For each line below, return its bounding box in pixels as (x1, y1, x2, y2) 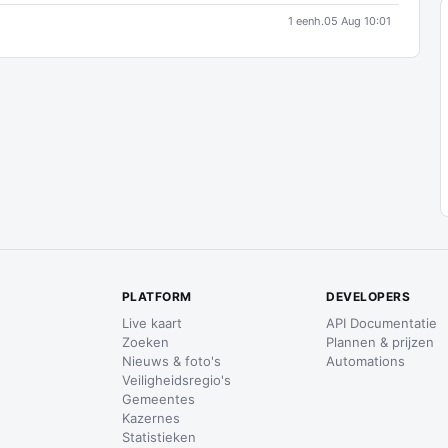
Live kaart (121, 315, 182, 331)
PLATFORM (121, 289, 192, 304)
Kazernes (121, 410, 180, 426)
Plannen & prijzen (326, 334, 435, 350)
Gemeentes (121, 391, 195, 407)
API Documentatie (326, 315, 438, 331)
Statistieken (121, 429, 196, 445)
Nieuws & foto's (121, 353, 221, 369)
